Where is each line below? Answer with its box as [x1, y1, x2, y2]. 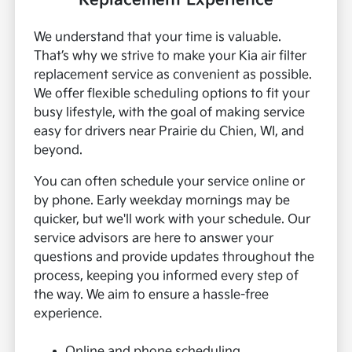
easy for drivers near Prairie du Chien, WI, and [34, 124, 305, 140]
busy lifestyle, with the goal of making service [34, 105, 306, 121]
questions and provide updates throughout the [34, 250, 315, 266]
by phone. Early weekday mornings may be [34, 193, 291, 209]
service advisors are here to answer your [34, 231, 274, 247]
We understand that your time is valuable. [34, 30, 282, 46]
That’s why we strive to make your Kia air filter [34, 49, 307, 64]
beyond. [34, 143, 83, 159]
